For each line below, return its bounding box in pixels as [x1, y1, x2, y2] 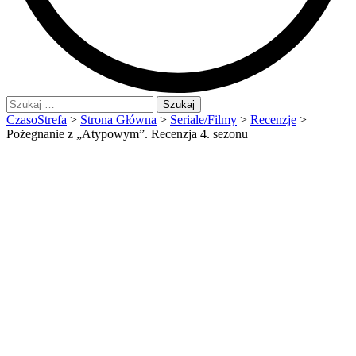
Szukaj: [6, 95, 43, 109]
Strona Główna [80, 113, 157, 126]
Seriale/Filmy [170, 113, 237, 126]
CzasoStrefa [6, 113, 67, 126]
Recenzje [250, 113, 296, 126]
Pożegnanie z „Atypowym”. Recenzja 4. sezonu [6, 127, 248, 141]
